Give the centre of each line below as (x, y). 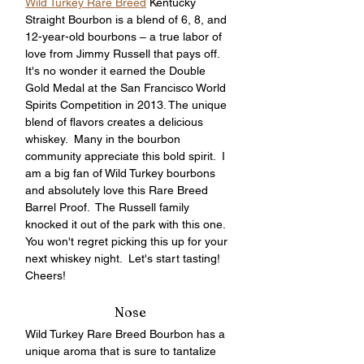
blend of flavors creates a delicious (116, 122)
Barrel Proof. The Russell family (109, 207)
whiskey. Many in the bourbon (104, 139)
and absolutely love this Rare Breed (118, 190)
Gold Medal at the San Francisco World (127, 88)
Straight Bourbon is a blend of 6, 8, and (128, 19)
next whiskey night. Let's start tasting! (126, 258)
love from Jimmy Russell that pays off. (126, 54)
